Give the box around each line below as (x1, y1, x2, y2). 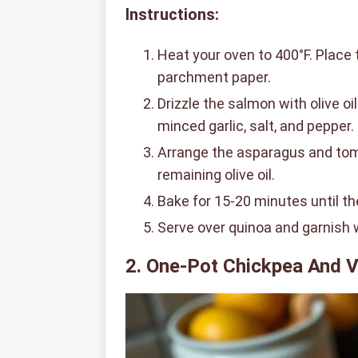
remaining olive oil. (157, 166, 275, 184)
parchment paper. (157, 69, 271, 86)
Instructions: (125, 5, 219, 25)
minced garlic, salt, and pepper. (157, 117, 354, 135)
